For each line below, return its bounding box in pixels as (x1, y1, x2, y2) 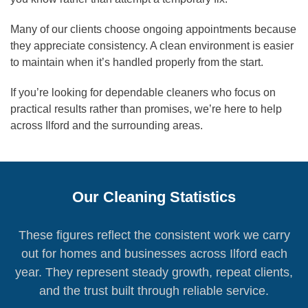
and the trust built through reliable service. (39, 284, 269, 298)
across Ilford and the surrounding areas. (10, 120, 203, 132)
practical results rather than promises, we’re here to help (10, 103, 282, 115)
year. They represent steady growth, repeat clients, (15, 265, 293, 280)
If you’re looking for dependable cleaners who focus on (10, 87, 276, 99)
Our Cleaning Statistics (72, 188, 236, 206)
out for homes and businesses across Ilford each (21, 247, 287, 261)
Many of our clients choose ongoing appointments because (10, 23, 296, 36)
